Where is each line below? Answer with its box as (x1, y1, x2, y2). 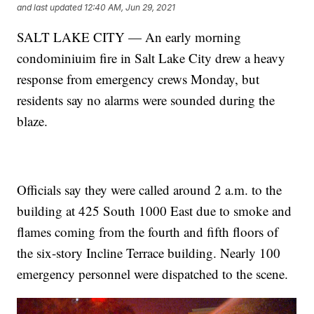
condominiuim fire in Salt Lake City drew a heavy (17, 49, 286, 67)
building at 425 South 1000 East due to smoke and (17, 202, 292, 220)
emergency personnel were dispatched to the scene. (17, 265, 289, 283)
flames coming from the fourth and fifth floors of (17, 223, 279, 241)
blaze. (17, 112, 48, 130)
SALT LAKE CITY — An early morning (17, 28, 242, 46)
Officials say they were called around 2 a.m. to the (17, 181, 282, 199)
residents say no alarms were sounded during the (17, 91, 275, 109)
